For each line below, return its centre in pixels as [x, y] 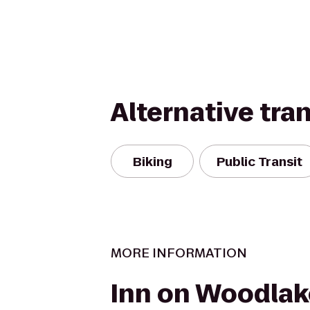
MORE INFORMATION [179, 253]
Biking [152, 161]
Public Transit [259, 161]
